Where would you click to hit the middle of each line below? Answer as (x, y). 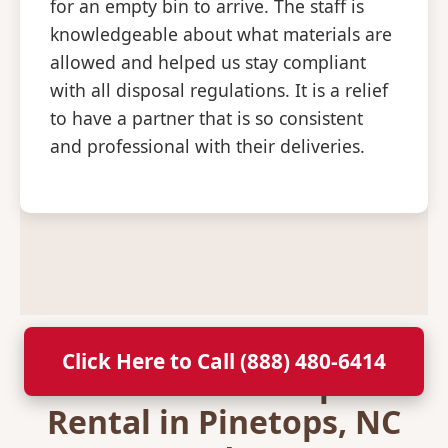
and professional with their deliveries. (207, 146)
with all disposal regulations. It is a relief (219, 90)
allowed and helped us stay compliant (208, 62)
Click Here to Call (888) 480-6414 (224, 361)
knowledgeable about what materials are (221, 34)
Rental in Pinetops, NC (224, 421)
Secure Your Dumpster (224, 383)
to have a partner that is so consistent (206, 118)
